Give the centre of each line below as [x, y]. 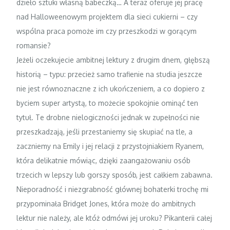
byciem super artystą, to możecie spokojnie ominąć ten [108, 103]
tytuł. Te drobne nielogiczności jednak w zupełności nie [108, 117]
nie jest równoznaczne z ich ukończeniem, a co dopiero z [111, 88]
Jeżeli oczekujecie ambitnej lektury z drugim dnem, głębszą [113, 60]
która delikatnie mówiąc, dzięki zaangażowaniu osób [104, 160]
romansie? [34, 45]
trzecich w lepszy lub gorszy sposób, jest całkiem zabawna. [115, 175]
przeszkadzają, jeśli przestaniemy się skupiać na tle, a [105, 131]
